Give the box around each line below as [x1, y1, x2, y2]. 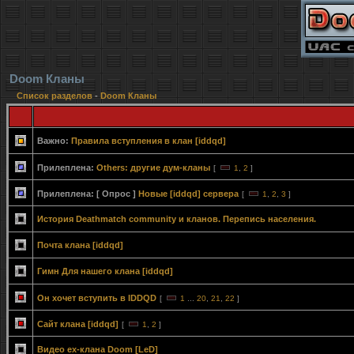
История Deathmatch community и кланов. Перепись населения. [37, 214, 316, 224]
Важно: [37, 136, 69, 145]
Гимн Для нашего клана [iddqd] [37, 266, 173, 276]
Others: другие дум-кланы [96, 163, 210, 172]
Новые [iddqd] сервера [138, 189, 239, 198]
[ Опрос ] [96, 189, 136, 198]
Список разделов [17, 91, 95, 100]
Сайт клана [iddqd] [37, 319, 119, 329]
